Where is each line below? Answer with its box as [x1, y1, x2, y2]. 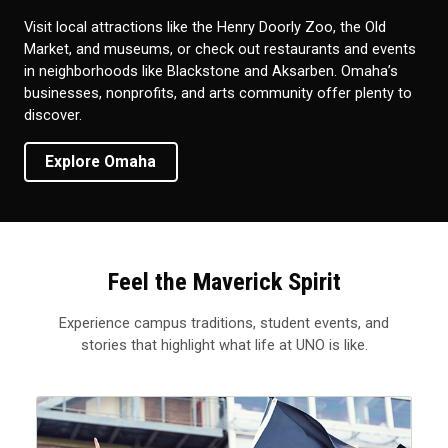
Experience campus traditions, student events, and [59, 291, 389, 310]
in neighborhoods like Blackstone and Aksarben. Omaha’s [24, 40, 398, 59]
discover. [24, 84, 82, 103]
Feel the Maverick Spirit [107, 244, 341, 274]
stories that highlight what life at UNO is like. [80, 313, 368, 332]
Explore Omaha [45, 130, 157, 150]
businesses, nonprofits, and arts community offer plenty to [24, 62, 412, 81]
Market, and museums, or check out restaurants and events [24, 18, 416, 37]
